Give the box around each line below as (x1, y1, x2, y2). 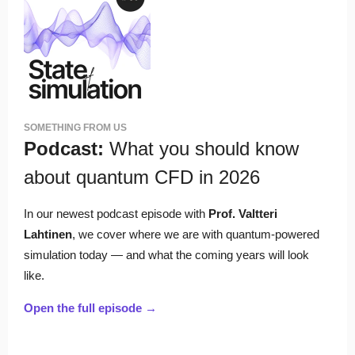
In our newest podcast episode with (24, 207, 208, 220)
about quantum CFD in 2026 (24, 166, 260, 188)
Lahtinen (24, 227, 72, 241)
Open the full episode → (24, 301, 157, 315)
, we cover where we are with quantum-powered (72, 227, 319, 241)
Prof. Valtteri (208, 207, 277, 220)
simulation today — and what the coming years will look (24, 248, 309, 261)
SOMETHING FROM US (24, 122, 127, 133)
